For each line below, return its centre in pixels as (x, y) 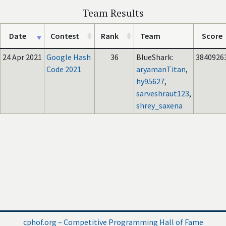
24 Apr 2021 (22, 57)
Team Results (113, 13)
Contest (65, 36)
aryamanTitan (161, 69)
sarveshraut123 (163, 93)
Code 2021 (64, 69)
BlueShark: (155, 57)
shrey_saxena (159, 105)
